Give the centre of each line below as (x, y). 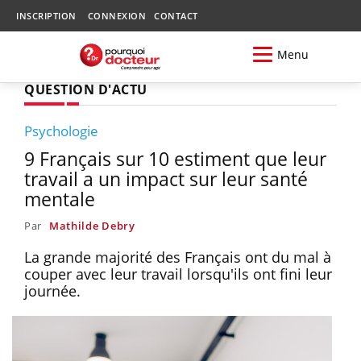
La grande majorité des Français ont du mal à (178, 257)
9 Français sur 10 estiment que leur (175, 158)
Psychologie (61, 131)
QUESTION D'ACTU (86, 89)
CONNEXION (116, 16)
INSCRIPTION (46, 16)
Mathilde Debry (92, 225)
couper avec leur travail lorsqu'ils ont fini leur (178, 274)
